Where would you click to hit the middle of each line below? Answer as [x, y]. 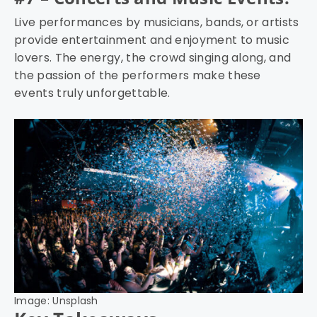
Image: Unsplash [56, 301]
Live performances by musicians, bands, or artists [157, 23]
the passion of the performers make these [138, 76]
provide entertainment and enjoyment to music [152, 40]
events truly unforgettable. [92, 93]
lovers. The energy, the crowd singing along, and [153, 58]
